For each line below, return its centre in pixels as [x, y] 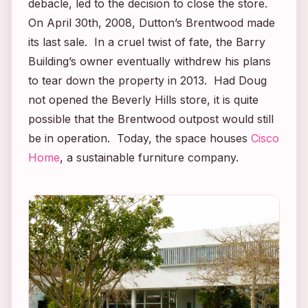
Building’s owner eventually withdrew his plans [150, 61]
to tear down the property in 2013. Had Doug [147, 80]
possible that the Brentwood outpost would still [151, 119]
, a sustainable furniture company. [149, 157]
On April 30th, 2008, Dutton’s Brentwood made [152, 22]
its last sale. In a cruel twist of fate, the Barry [147, 42]
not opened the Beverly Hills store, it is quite [143, 99]
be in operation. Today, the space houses [140, 138]
